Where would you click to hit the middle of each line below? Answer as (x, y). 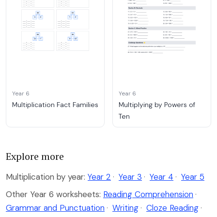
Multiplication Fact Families (55, 104)
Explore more (35, 156)
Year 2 (99, 177)
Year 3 (130, 177)
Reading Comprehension (148, 194)
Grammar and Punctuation (55, 208)
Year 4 (162, 177)
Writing (125, 208)
